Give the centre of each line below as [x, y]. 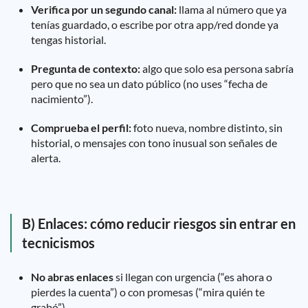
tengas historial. [68, 40]
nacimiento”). [62, 99]
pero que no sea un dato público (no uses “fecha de [149, 84]
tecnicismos [58, 243]
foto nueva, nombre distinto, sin [207, 128]
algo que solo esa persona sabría [217, 68]
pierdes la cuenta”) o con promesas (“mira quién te [148, 292]
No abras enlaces [72, 277]
